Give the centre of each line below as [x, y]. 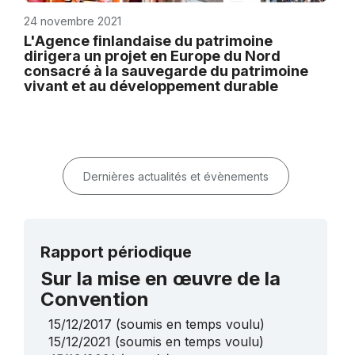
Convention [95, 299]
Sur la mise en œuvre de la [160, 278]
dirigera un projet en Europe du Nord [152, 55]
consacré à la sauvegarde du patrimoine [166, 71]
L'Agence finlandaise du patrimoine [148, 40]
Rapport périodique [116, 252]
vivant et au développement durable [151, 86]
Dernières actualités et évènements [176, 176]
